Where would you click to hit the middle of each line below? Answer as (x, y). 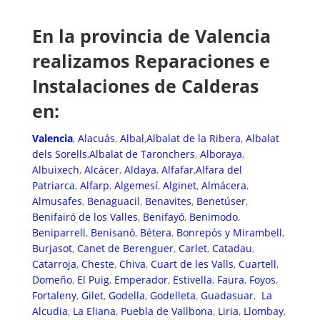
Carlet (192, 248)
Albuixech (55, 169)
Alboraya (221, 154)
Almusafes (57, 201)
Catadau (232, 248)
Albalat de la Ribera (193, 138)
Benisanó (112, 232)
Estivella (192, 279)
